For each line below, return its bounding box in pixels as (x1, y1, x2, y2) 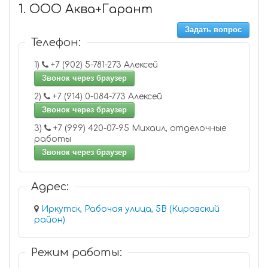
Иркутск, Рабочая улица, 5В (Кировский (41, 205, 220, 214)
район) (34, 215, 65, 224)
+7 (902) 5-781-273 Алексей (124, 60, 160, 69)
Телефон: (31, 36, 81, 48)
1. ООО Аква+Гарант (19, 2, 153, 16)
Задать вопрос (185, 25, 242, 34)
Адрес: (31, 181, 69, 193)
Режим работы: (31, 246, 122, 258)
